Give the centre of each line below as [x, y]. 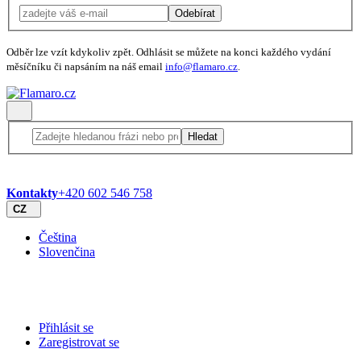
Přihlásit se [66, 327]
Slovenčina [67, 251]
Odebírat [195, 14]
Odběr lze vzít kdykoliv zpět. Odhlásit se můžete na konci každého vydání [169, 52]
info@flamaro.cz [201, 67]
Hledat [203, 136]
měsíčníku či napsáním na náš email [86, 67]
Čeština [58, 237]
